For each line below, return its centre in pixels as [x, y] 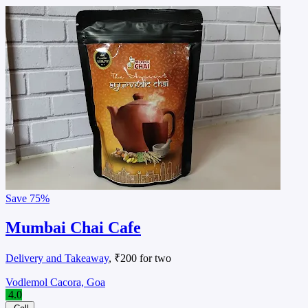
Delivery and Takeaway [57, 258]
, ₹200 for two [140, 258]
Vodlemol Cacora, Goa [55, 283]
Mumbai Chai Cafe [73, 227]
